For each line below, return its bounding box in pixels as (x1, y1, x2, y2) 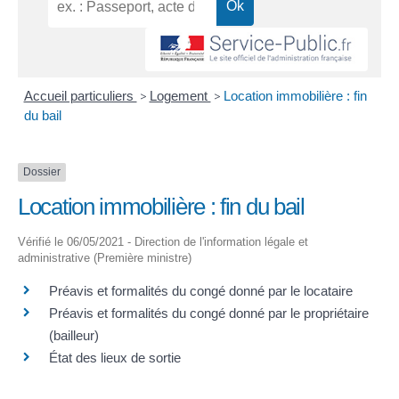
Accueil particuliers (23, 88, 137, 104)
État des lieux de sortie (49, 349, 181, 365)
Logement (149, 88, 211, 104)
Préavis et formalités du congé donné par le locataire (49, 282, 353, 298)
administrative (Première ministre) (18, 250, 191, 265)
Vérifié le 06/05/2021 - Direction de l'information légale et (18, 234, 308, 248)
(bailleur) (49, 327, 99, 343)
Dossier (23, 166, 61, 179)
